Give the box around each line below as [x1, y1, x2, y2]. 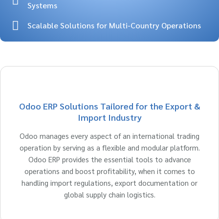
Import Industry [77, 111, 142, 123]
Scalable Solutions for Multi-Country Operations [27, 20, 201, 30]
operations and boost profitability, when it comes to [24, 166, 195, 175]
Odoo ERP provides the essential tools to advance [28, 154, 191, 164]
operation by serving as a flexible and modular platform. [19, 143, 200, 152]
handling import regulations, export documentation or [22, 178, 197, 187]
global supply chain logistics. [64, 190, 155, 199]
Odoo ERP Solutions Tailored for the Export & [19, 100, 200, 111]
